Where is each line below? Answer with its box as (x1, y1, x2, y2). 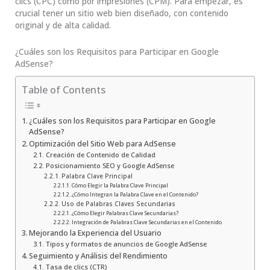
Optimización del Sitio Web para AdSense (29, 138, 177, 149)
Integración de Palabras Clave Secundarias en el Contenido (71, 218, 222, 226)
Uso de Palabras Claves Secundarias (61, 199, 176, 208)
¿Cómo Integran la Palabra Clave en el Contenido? (71, 190, 198, 198)
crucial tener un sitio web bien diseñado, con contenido (15, 7, 228, 19)
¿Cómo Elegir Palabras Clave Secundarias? (71, 209, 178, 217)
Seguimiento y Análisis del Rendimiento (29, 250, 168, 261)
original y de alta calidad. (15, 19, 111, 31)
